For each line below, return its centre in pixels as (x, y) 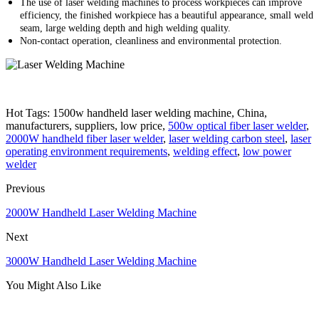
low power (267, 151)
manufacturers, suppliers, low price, (87, 125)
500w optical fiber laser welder (237, 125)
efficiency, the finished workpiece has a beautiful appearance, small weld (167, 15)
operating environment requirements (87, 151)
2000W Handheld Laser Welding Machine (101, 212)
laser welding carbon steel (227, 138)
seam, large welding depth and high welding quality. (125, 28)
